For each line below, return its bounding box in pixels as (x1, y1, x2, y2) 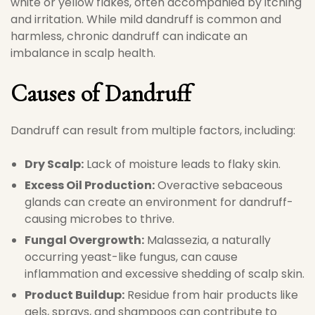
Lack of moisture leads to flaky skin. (84, 156, 281, 172)
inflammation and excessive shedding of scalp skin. (25, 266, 304, 282)
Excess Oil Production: (25, 177, 155, 193)
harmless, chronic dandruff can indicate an (11, 28, 247, 44)
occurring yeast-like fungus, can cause (25, 249, 238, 265)
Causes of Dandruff (11, 79, 191, 108)
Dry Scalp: (25, 156, 84, 172)
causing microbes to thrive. (25, 211, 174, 227)
